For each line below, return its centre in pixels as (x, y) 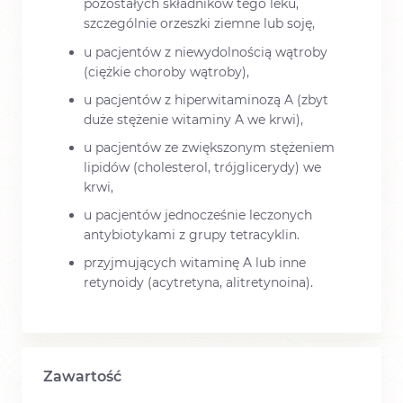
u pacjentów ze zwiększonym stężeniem (209, 148)
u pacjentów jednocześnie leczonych (198, 215)
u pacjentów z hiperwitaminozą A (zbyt (206, 99)
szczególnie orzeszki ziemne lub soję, (199, 24)
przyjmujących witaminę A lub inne (195, 263)
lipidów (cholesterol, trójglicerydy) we (202, 167)
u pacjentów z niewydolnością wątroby (206, 52)
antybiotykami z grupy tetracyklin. (192, 235)
